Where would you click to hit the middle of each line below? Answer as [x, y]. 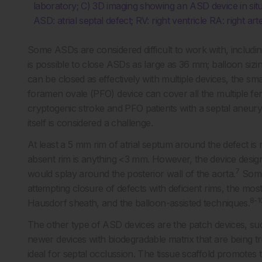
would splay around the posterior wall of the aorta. [132, 174]
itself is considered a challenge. [90, 123]
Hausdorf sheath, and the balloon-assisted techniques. [139, 203]
